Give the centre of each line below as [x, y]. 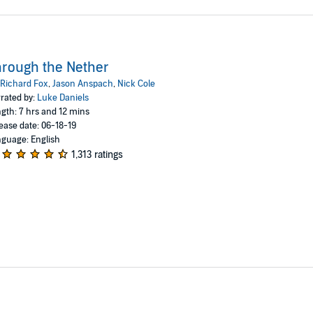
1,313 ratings [97, 154]
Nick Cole [136, 83]
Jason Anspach [82, 83]
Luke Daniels [63, 97]
